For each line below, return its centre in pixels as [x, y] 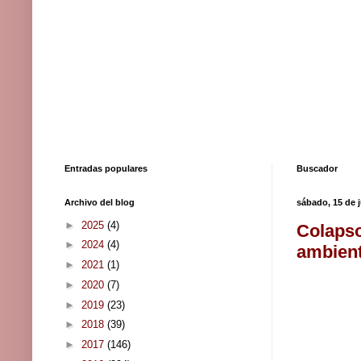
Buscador [317, 169]
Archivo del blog [100, 203]
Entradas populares [106, 169]
